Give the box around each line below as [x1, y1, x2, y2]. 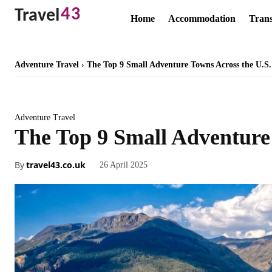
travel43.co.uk [26, 158, 86, 171]
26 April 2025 [100, 160, 148, 169]
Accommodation [168, 13, 236, 24]
